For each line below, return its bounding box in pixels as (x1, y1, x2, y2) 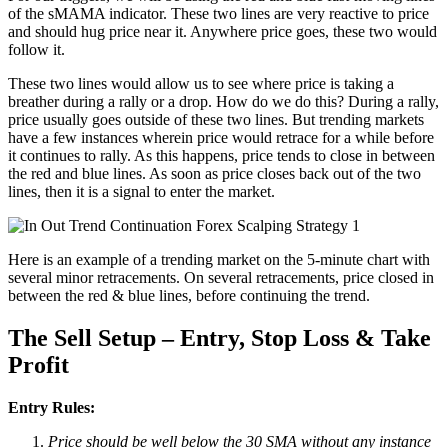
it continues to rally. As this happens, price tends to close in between (8, 147, 435, 165)
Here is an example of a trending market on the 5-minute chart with (8, 251, 430, 269)
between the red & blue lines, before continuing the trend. (8, 287, 370, 305)
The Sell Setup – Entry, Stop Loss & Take (8, 325, 431, 352)
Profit (8, 352, 69, 379)
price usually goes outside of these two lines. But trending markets (8, 111, 424, 129)
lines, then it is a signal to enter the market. (8, 183, 275, 201)
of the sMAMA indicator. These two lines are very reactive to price (8, 5, 429, 23)
